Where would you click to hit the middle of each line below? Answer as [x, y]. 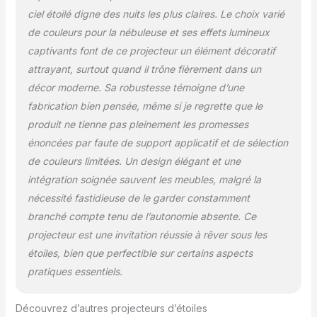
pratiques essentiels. [75, 271]
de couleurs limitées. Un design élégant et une [134, 161]
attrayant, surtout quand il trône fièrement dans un [145, 69]
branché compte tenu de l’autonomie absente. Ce [142, 216]
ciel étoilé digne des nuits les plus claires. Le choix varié [156, 13]
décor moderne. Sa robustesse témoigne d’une [136, 87]
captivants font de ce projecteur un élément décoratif [152, 50]
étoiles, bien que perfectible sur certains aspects [140, 253]
